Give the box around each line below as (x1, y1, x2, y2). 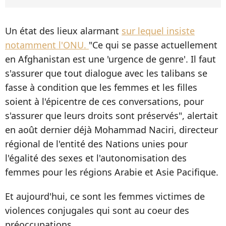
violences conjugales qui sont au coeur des (5, 204, 189, 217)
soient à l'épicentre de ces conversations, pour (5, 95, 204, 108)
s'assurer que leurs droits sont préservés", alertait (5, 109, 218, 122)
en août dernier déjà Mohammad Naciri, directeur (5, 124, 218, 136)
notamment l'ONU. (5, 39, 89, 51)
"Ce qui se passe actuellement (89, 39, 217, 51)
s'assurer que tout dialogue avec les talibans (5, 67, 198, 80)
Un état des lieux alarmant (5, 25, 122, 37)
